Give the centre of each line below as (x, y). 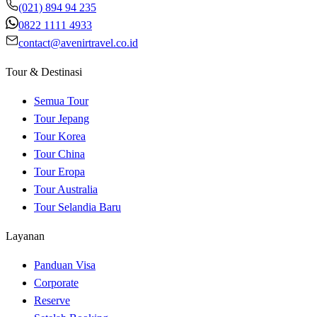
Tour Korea (60, 137)
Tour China (59, 154)
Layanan (25, 236)
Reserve (52, 301)
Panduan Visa (65, 265)
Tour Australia (66, 190)
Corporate (56, 283)
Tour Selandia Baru (77, 207)
